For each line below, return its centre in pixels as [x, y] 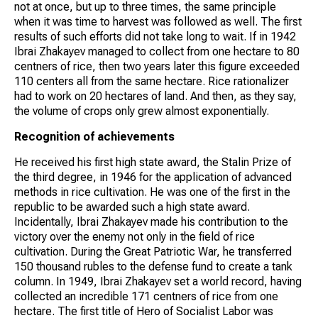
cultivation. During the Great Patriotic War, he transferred [153, 251]
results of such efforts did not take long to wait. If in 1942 [155, 36]
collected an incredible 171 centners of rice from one [146, 296]
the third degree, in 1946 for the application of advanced [153, 177]
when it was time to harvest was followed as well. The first [158, 21]
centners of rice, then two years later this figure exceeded [157, 66]
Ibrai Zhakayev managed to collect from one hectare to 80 [157, 51]
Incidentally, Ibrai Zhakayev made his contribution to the [151, 221]
